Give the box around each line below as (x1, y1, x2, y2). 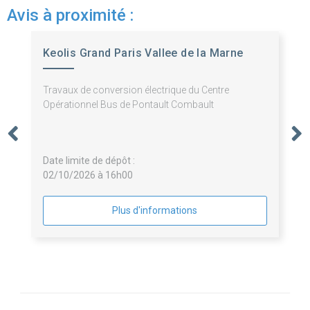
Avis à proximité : (7, 6, 134, 26)
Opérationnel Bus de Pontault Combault (42, 99, 214, 111)
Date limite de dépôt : (42, 155, 135, 167)
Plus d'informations (112, 205, 198, 217)
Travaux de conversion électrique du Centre (42, 84, 229, 96)
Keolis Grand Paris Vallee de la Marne (42, 46, 244, 60)
